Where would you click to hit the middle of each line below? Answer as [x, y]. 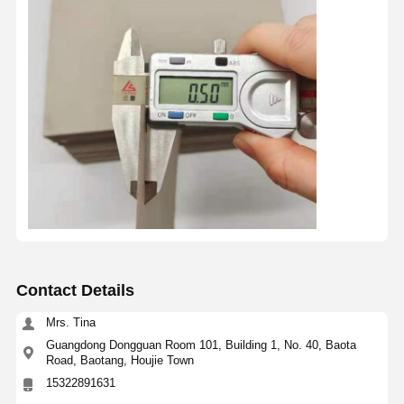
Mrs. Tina [70, 323]
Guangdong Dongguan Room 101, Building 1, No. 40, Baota [201, 345]
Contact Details [75, 290]
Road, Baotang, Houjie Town [119, 361]
